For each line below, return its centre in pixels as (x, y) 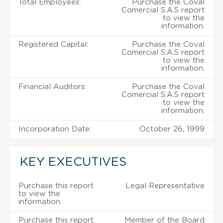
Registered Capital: (53, 44)
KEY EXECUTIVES (73, 162)
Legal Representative (165, 186)
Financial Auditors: (52, 87)
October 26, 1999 (172, 129)
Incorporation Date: (55, 129)
